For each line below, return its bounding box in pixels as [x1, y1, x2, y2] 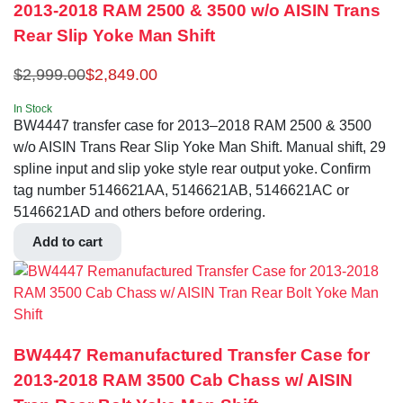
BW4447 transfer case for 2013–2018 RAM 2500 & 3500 [13, 117, 372, 133]
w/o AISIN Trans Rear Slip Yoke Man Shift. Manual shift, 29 [13, 139, 387, 155]
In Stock [13, 102, 52, 115]
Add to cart [32, 233, 103, 249]
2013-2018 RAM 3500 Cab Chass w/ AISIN [13, 370, 353, 390]
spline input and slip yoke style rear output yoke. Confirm [13, 160, 372, 176]
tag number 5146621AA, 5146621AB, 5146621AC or [13, 182, 349, 198]
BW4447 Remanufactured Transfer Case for [13, 345, 370, 364]
